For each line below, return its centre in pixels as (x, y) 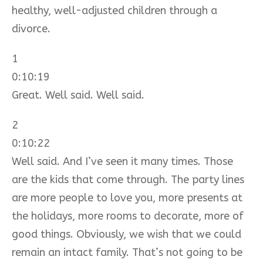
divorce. (31, 28)
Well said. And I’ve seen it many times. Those (122, 161)
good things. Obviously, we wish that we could (127, 234)
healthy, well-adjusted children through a (114, 10)
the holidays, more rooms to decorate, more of (128, 216)
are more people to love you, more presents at (127, 198)
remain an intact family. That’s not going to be (127, 252)
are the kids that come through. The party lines (128, 179)
